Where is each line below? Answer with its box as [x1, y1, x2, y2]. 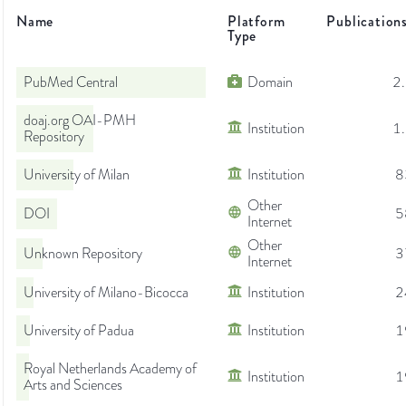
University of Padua [24, 321, 134, 342]
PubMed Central [24, 72, 118, 93]
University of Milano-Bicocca [24, 283, 188, 304]
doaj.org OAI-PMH [24, 111, 136, 131]
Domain [247, 72, 293, 93]
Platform [227, 11, 285, 33]
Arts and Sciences [24, 375, 122, 396]
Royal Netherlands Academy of [24, 359, 197, 380]
